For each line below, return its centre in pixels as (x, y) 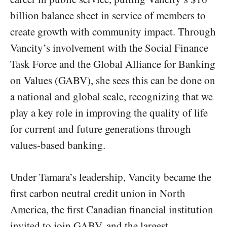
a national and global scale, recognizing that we (111, 96)
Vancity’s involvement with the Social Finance (109, 47)
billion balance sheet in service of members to (108, 15)
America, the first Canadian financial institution (112, 210)
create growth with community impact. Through (113, 31)
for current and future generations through (101, 128)
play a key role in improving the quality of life (109, 112)
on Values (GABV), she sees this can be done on (113, 80)
